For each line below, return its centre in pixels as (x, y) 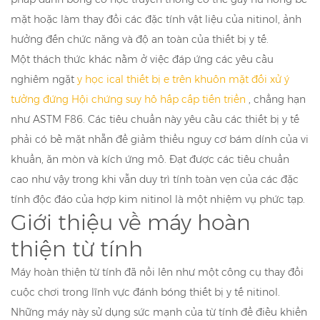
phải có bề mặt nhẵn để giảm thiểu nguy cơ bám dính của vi (160, 140)
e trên (179, 80)
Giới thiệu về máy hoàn (131, 223)
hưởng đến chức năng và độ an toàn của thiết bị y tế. (140, 40)
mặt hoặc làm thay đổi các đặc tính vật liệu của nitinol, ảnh (156, 20)
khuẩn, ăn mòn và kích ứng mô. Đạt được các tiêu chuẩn (150, 160)
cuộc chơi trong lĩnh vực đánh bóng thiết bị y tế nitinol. (145, 292)
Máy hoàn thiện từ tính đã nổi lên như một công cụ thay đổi (157, 272)
